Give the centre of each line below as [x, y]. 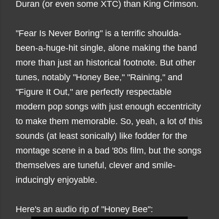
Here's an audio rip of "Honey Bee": [84, 209]
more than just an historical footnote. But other [106, 63]
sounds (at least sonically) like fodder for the [101, 136]
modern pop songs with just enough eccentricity [108, 107]
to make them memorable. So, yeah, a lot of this [109, 121]
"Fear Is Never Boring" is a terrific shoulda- [99, 33]
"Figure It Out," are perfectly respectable [94, 92]
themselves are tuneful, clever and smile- [96, 165]
